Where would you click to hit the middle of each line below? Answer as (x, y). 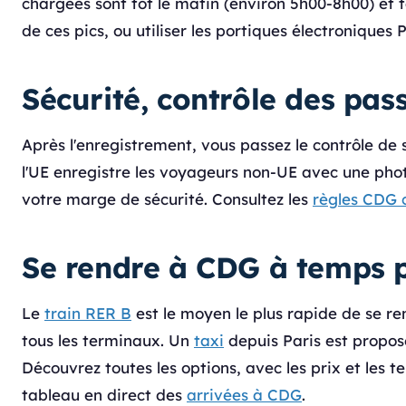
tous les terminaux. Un (108, 340)
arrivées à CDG (244, 395)
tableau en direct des (104, 395)
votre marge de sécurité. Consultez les (167, 199)
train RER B (88, 313)
